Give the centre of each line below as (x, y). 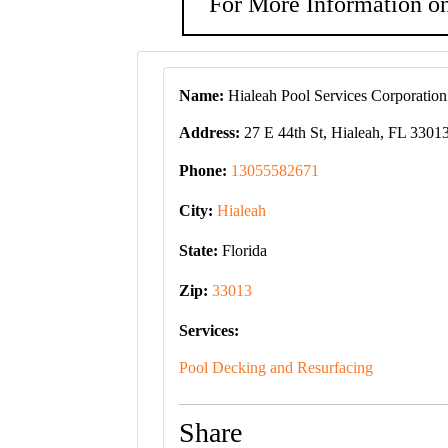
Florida (242, 250)
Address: (209, 132)
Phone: (205, 170)
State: (198, 250)
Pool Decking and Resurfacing (276, 367)
